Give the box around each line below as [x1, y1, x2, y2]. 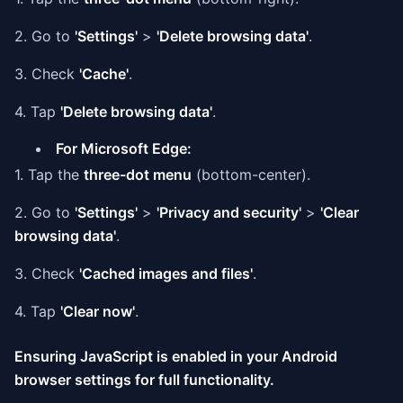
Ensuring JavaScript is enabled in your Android [14, 347, 337, 365]
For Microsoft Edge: [56, 139, 192, 157]
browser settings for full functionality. [14, 371, 274, 389]
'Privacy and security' [157, 203, 301, 221]
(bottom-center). [192, 166, 310, 184]
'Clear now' [60, 302, 135, 320]
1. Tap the [14, 166, 84, 184]
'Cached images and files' [79, 264, 253, 282]
